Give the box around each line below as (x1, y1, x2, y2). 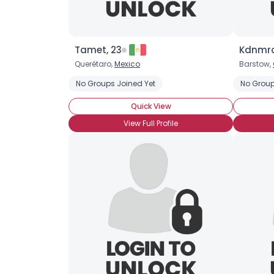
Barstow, (239, 59, 273, 69)
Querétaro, (75, 59, 114, 69)
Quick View (130, 101, 171, 111)
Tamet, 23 (75, 43, 122, 56)
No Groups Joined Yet (76, 78, 155, 89)
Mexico (114, 59, 140, 69)
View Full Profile (124, 118, 178, 128)
